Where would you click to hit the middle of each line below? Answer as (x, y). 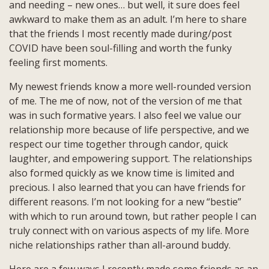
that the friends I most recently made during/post (120, 33)
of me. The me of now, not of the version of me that (125, 101)
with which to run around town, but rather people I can (133, 216)
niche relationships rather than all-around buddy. (120, 245)
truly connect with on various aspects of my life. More (129, 230)
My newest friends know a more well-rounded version (130, 86)
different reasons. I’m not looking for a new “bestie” (125, 201)
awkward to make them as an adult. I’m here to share (128, 19)
